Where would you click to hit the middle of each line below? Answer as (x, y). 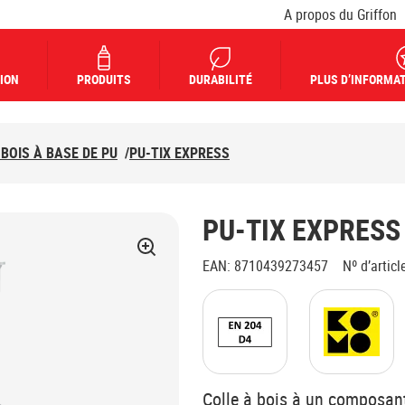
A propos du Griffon (340, 14)
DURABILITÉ (221, 79)
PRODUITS (104, 79)
